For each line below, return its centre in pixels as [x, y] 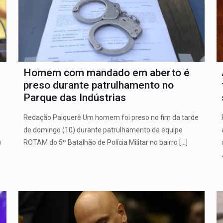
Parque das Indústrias [74, 98]
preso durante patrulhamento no [98, 85]
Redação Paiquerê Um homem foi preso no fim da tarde [111, 118]
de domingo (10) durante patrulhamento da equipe [103, 130]
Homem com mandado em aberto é [106, 73]
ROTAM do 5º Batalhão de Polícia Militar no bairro [100, 143]
